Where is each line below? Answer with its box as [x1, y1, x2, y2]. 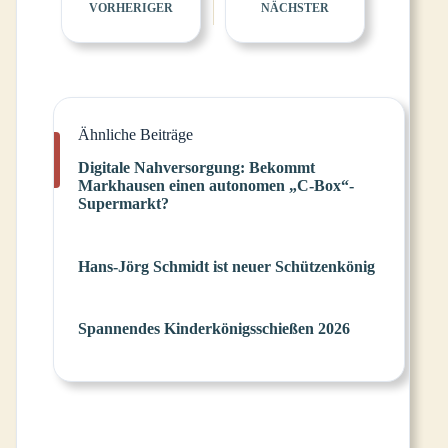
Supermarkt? [78, 194, 169, 212]
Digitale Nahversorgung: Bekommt [78, 158, 315, 176]
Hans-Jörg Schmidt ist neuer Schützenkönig [78, 257, 375, 275]
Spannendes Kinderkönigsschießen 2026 [78, 320, 350, 338]
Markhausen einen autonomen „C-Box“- [78, 176, 354, 194]
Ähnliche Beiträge [78, 126, 193, 143]
